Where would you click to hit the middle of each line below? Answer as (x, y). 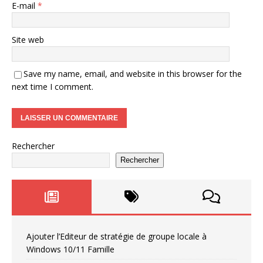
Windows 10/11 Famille (70, 249)
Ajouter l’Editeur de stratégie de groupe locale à (117, 236)
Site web (28, 39)
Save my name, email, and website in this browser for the (133, 73)
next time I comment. (53, 86)
